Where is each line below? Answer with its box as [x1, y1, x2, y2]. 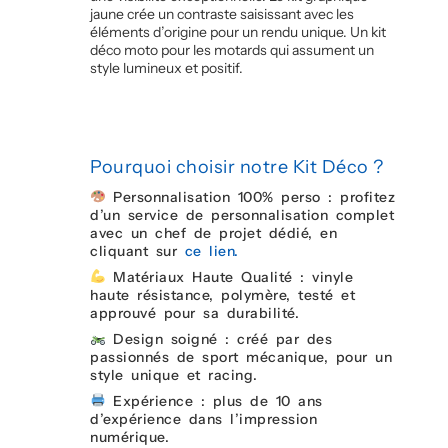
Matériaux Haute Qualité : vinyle [105, 267, 354, 286]
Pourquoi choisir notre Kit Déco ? [90, 155, 384, 178]
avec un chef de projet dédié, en [90, 223, 337, 242]
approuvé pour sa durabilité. [90, 303, 299, 322]
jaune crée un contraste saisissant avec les [90, 4, 354, 23]
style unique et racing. [90, 365, 258, 384]
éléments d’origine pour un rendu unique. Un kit [90, 22, 386, 41]
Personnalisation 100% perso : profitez [105, 187, 396, 206]
